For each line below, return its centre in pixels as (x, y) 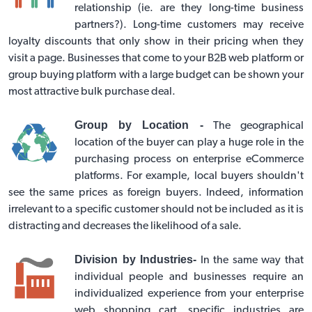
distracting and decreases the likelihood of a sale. (125, 226)
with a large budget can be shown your (210, 75)
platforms (97, 176)
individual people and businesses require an (189, 277)
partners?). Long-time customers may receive (189, 25)
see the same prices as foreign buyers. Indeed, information (156, 193)
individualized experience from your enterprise (189, 294)
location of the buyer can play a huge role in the (189, 142)
